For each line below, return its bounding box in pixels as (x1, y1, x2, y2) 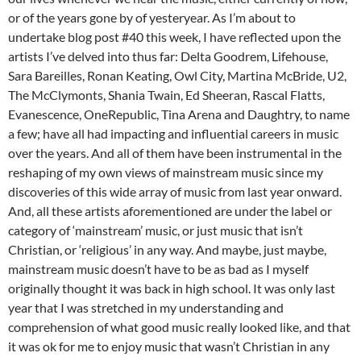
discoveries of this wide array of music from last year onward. (8, 184, 342, 200)
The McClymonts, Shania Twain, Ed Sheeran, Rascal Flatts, (8, 87, 325, 103)
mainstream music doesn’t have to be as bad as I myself (8, 261, 309, 277)
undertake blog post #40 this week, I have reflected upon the (8, 29, 341, 45)
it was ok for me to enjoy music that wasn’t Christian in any (8, 338, 330, 355)
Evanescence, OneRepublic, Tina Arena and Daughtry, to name (8, 106, 350, 122)
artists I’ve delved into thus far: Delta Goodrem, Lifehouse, (8, 48, 328, 64)
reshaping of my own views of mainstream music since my (8, 164, 323, 180)
